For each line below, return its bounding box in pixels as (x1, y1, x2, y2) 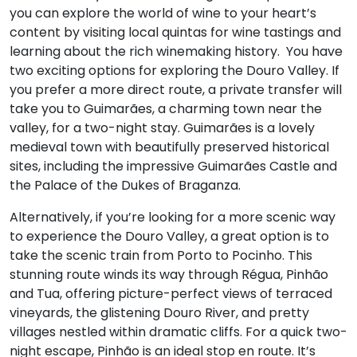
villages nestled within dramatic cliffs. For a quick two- (10, 322, 347, 341)
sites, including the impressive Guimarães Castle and (10, 156, 337, 175)
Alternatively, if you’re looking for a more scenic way (10, 207, 335, 226)
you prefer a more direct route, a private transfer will (10, 80, 342, 99)
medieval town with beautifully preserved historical (10, 137, 329, 156)
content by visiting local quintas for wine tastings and (10, 22, 341, 41)
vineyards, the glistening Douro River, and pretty (10, 303, 309, 322)
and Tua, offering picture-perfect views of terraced (10, 284, 332, 303)
